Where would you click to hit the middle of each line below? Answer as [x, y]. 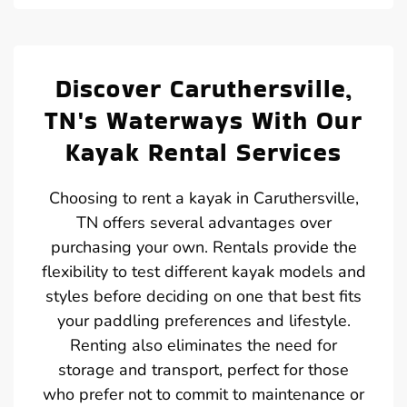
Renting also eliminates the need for [203, 345]
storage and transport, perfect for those [203, 369]
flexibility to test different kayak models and [203, 271]
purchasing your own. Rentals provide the [203, 247]
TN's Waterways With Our [203, 120]
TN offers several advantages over [203, 222]
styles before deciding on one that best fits [203, 296]
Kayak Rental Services [203, 152]
